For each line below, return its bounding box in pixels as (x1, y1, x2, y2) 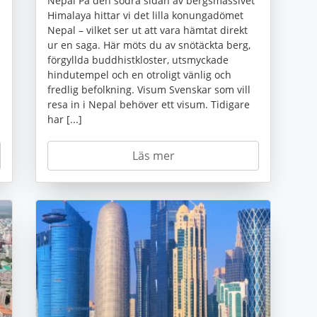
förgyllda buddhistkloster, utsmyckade (47, 53, 229, 67)
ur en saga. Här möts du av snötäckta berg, (47, 38, 250, 52)
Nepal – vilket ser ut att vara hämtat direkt (47, 23, 248, 38)
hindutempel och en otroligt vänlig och (47, 68, 231, 82)
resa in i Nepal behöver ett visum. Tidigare (47, 98, 250, 112)
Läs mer (132, 148, 175, 164)
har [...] (47, 113, 82, 127)
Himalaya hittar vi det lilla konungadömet (47, 8, 243, 23)
